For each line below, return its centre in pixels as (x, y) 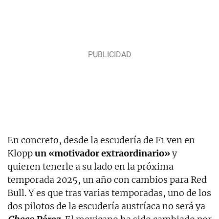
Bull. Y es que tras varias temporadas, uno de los (109, 193)
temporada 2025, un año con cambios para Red (107, 179)
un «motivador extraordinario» (102, 153)
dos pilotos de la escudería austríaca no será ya (106, 206)
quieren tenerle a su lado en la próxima (90, 166)
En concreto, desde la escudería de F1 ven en (101, 140)
